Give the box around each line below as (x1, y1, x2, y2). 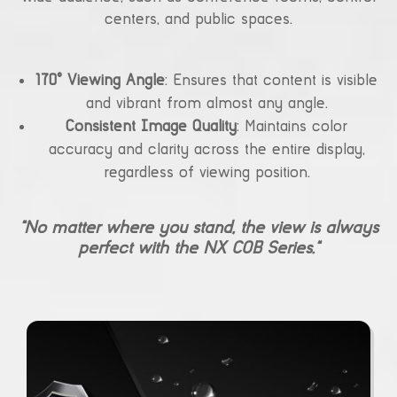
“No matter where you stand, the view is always (19, 220, 378, 237)
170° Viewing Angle (35, 73, 165, 90)
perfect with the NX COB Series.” (78, 240, 319, 258)
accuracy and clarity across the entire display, (48, 142, 365, 159)
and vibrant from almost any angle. (85, 96, 328, 113)
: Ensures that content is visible (165, 73, 378, 90)
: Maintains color (237, 119, 347, 136)
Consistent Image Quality (66, 119, 237, 136)
